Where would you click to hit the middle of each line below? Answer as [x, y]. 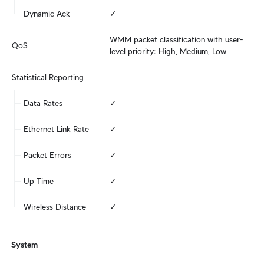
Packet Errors [47, 155]
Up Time [39, 181]
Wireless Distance [55, 207]
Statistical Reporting [48, 77]
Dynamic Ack [47, 14]
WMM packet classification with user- [176, 39]
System [24, 245]
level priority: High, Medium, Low [168, 51]
